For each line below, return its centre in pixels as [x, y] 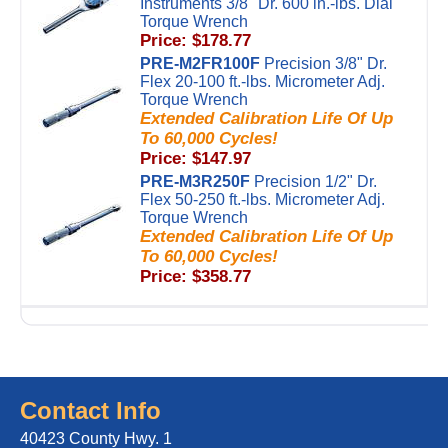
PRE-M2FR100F [200, 63]
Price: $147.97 [195, 158]
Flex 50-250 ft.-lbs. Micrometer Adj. [262, 199]
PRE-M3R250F [195, 181]
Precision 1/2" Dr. [315, 181]
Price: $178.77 [195, 40]
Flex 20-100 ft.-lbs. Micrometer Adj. [262, 81]
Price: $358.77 [195, 276]
